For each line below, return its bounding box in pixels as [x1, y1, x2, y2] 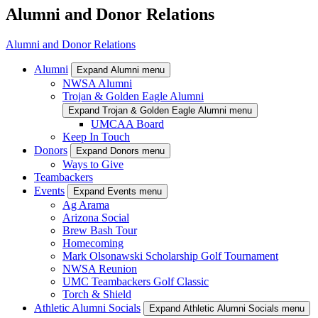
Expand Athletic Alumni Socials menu [149, 303, 305, 314]
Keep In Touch [62, 131, 130, 143]
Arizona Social [62, 212, 129, 224]
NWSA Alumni [62, 77, 132, 90]
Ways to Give [62, 158, 124, 171]
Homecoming [62, 237, 124, 250]
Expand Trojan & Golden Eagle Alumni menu [68, 105, 252, 116]
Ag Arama [62, 199, 109, 212]
